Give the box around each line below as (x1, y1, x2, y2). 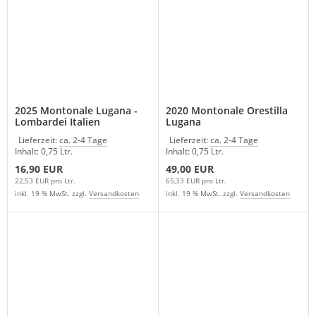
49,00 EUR (165, 162, 214, 176)
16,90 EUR (15, 162, 63, 176)
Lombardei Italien (15, 114, 100, 128)
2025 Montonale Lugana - (15, 103, 138, 117)
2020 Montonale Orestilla (165, 103, 288, 117)
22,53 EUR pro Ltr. (15, 175, 75, 186)
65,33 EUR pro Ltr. (165, 175, 226, 186)
